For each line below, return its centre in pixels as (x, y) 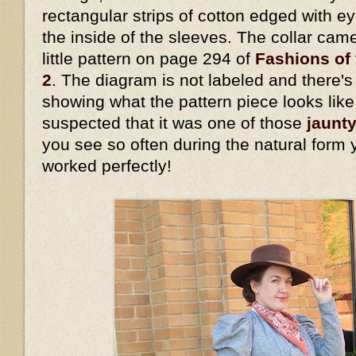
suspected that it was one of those (174, 122)
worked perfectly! (112, 165)
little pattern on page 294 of (149, 58)
